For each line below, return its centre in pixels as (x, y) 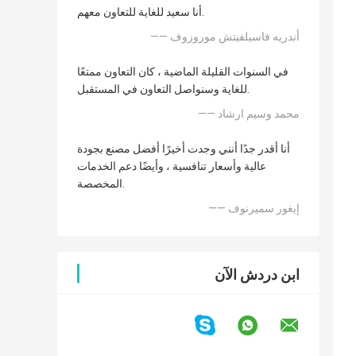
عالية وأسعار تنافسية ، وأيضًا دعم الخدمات (172, 166)
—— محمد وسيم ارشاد (259, 114)
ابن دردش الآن (257, 275)
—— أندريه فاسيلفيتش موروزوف (235, 37)
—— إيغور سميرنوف (264, 209)
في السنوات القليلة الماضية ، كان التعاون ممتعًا (183, 72)
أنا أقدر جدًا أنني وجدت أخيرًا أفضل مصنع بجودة (184, 149)
